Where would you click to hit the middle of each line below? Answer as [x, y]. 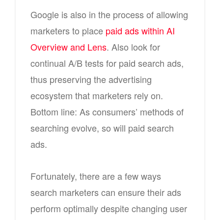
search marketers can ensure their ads [106, 192]
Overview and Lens [69, 46]
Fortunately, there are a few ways [96, 176]
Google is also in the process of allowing [109, 14]
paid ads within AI [140, 30]
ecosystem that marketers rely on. [97, 95]
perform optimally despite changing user [109, 208]
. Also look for [133, 46]
